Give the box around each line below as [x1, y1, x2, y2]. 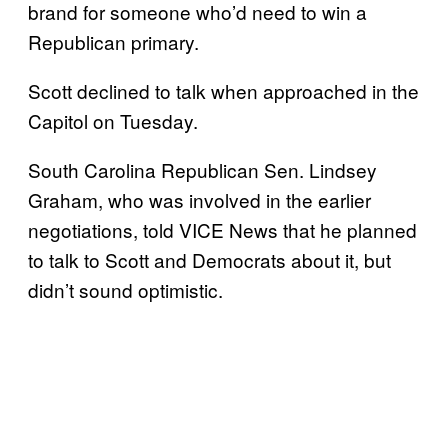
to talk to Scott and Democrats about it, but [28, 245, 391, 273]
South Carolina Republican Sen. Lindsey [28, 155, 377, 183]
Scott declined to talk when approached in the [28, 76, 419, 104]
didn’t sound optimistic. [28, 275, 233, 303]
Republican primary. [28, 27, 199, 55]
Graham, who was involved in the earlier [28, 185, 371, 213]
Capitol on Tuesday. [28, 106, 203, 134]
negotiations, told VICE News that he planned [28, 215, 417, 243]
